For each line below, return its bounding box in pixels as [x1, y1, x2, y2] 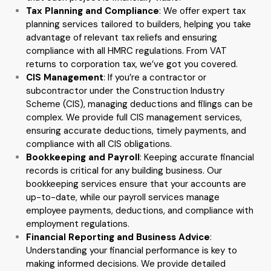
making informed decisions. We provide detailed [25, 257, 226, 270]
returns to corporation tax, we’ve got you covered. [25, 57, 238, 70]
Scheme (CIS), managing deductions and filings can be [25, 97, 253, 110]
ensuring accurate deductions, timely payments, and [25, 124, 246, 137]
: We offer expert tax [158, 4, 246, 17]
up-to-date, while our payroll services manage [25, 191, 220, 203]
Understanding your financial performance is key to [25, 244, 237, 256]
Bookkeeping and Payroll [25, 151, 140, 163]
